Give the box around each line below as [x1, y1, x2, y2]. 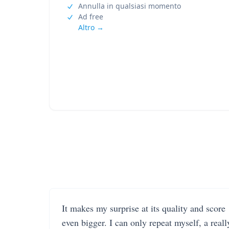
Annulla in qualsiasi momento [78, 1, 181, 11]
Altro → [78, 22, 104, 32]
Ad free [78, 12, 103, 21]
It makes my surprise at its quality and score [62, 202, 225, 214]
